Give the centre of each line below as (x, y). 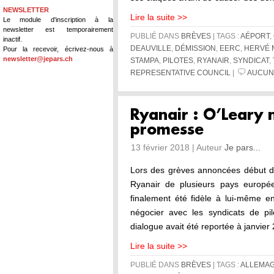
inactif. (13, 39)
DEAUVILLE (151, 48)
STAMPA (145, 61)
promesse (167, 130)
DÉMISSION (195, 48)
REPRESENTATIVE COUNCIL (180, 73)
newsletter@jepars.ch (38, 58)
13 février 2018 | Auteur (178, 147)
